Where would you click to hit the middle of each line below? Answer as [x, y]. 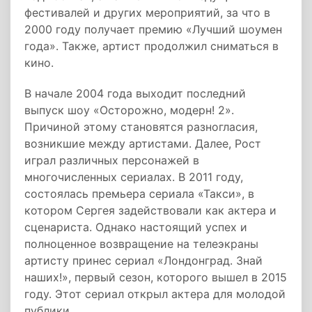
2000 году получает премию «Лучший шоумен [153, 29]
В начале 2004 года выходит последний [135, 93]
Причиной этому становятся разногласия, [141, 127]
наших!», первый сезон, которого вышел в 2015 [156, 277]
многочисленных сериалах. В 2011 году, [134, 177]
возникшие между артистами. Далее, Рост [143, 143]
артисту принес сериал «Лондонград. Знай [143, 260]
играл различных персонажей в [112, 160]
